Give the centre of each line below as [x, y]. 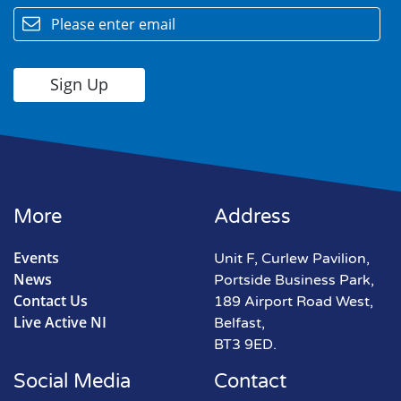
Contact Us [51, 301]
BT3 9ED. [245, 345]
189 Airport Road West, [294, 302]
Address [252, 217]
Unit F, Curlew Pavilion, [292, 259]
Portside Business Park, [294, 281]
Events [36, 258]
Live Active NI [60, 323]
